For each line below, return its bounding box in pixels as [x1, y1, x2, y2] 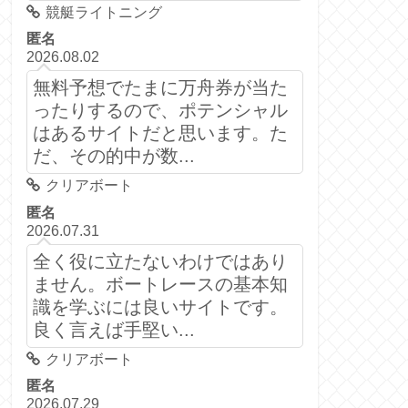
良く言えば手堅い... [32, 319, 195, 340]
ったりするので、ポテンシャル [32, 100, 288, 121]
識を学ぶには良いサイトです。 [32, 296, 288, 317]
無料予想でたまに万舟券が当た [32, 77, 288, 98]
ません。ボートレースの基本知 [32, 273, 288, 294]
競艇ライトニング [45, 4, 162, 20]
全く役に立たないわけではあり [32, 250, 288, 271]
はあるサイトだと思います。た [32, 123, 288, 144]
